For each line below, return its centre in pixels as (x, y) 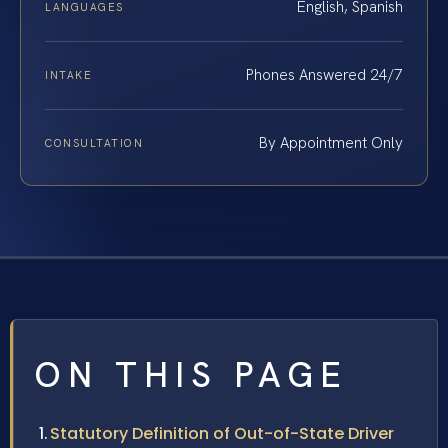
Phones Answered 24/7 (324, 75)
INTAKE (69, 75)
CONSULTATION (94, 143)
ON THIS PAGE (191, 375)
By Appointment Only (331, 143)
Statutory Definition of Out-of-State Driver (222, 434)
